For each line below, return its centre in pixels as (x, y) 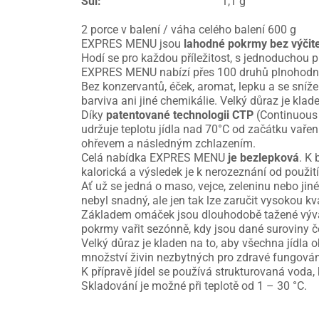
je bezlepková (262, 158)
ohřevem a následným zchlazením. (168, 144)
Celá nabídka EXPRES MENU (153, 158)
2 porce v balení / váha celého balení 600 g (189, 30)
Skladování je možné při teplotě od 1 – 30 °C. (194, 286)
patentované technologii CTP (180, 115)
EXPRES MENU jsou (132, 44)
